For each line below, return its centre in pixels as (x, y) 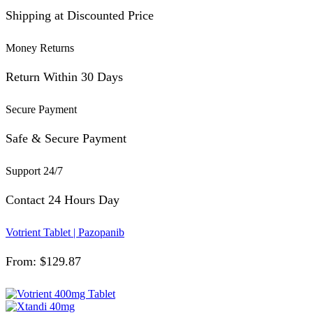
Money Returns (40, 48)
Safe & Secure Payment (66, 139)
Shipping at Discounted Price (80, 15)
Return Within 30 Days (64, 77)
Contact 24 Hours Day (63, 200)
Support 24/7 (34, 170)
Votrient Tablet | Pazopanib (65, 233)
